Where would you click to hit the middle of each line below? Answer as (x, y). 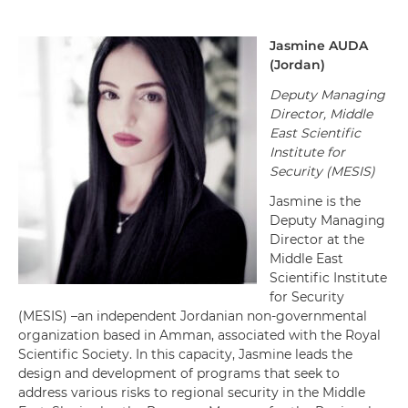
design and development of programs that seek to (179, 373)
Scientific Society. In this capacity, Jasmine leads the (185, 354)
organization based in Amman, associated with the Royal (199, 335)
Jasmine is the (315, 201)
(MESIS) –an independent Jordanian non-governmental (193, 316)
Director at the (317, 240)
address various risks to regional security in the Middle (192, 393)
